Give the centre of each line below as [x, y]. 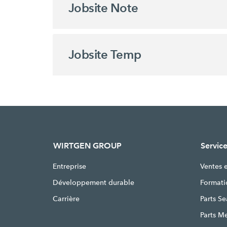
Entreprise [70, 166]
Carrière [66, 199]
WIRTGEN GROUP [88, 146]
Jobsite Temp [105, 54]
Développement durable [94, 182]
